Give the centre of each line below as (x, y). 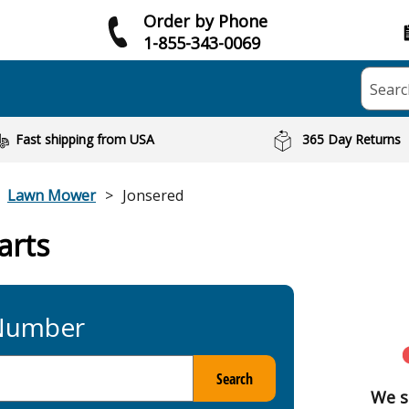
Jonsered (153, 195)
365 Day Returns (352, 139)
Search (234, 378)
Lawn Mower (52, 195)
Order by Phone (205, 21)
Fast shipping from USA (84, 139)
